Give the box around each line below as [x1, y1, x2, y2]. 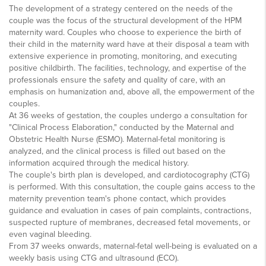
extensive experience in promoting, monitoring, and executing [9, 50, 237, 61]
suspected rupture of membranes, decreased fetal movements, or [9, 217, 251, 227]
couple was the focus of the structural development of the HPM [9, 15, 242, 26]
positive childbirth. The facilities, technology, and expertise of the [9, 62, 246, 73]
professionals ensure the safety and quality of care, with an [9, 74, 226, 85]
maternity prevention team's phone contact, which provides [9, 193, 226, 204]
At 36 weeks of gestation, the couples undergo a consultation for [9, 110, 248, 121]
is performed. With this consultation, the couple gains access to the [9, 181, 255, 192]
